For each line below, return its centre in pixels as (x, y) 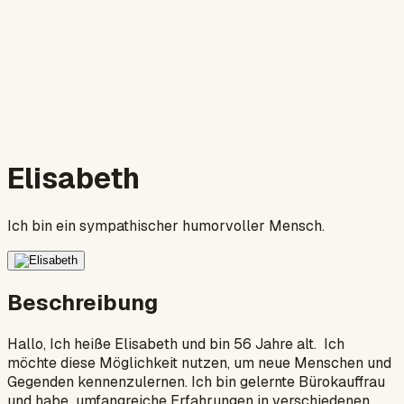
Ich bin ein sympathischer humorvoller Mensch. (166, 225)
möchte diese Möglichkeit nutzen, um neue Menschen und (199, 363)
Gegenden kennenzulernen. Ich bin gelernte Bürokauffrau (196, 381)
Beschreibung (83, 302)
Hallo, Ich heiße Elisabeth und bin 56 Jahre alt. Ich (176, 344)
